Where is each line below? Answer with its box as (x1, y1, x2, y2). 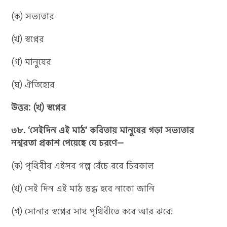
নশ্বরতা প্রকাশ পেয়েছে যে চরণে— (11, 136, 124, 149)
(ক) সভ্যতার (11, 10, 55, 22)
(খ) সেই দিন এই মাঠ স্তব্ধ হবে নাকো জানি (11, 182, 155, 195)
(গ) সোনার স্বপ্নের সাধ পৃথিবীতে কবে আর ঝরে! (11, 205, 173, 217)
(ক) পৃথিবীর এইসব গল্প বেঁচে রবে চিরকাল (11, 159, 155, 172)
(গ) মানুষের (11, 55, 52, 68)
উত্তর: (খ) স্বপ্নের (11, 101, 66, 113)
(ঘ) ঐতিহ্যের (11, 78, 55, 91)
